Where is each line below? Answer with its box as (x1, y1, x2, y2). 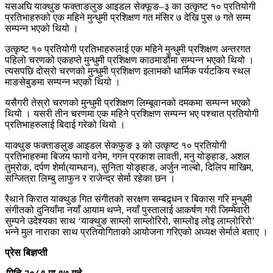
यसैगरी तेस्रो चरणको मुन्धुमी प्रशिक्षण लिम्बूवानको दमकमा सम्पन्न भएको (5, 97, 250, 108)
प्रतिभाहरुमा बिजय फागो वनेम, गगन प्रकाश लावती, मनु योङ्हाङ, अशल (5, 151, 250, 161)
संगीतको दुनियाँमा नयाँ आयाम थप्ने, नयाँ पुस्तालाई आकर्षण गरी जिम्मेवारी (5, 204, 250, 215)
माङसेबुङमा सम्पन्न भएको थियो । (5, 76, 121, 87)
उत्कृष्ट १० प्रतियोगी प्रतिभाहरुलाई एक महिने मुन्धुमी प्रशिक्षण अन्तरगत (5, 43, 250, 54)
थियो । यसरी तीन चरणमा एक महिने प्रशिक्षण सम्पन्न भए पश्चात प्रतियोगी (5, 108, 259, 119)
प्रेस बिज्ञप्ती (5, 247, 48, 258)
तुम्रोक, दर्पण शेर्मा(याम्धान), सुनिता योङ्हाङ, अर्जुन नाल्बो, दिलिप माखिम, (5, 161, 253, 172)
